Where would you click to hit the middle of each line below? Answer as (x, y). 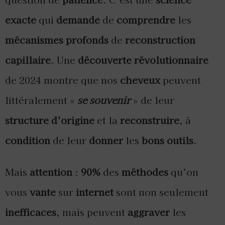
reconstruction (160, 40)
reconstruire (150, 120)
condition (28, 140)
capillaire (28, 60)
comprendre (146, 20)
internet (95, 192)
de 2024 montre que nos (63, 80)
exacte (21, 20)
